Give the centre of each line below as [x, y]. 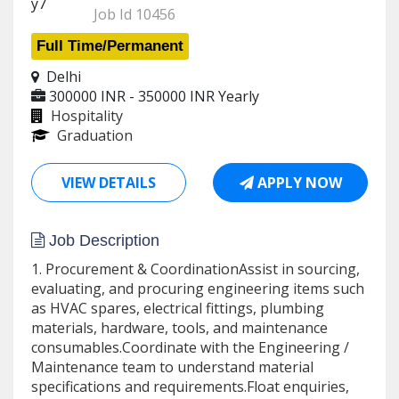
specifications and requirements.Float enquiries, [190, 387]
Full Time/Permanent [110, 46]
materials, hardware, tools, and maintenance [179, 328]
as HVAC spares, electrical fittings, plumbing [178, 308]
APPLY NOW [297, 183]
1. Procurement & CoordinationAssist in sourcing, [195, 269]
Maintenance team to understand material [172, 367]
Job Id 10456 [134, 14]
